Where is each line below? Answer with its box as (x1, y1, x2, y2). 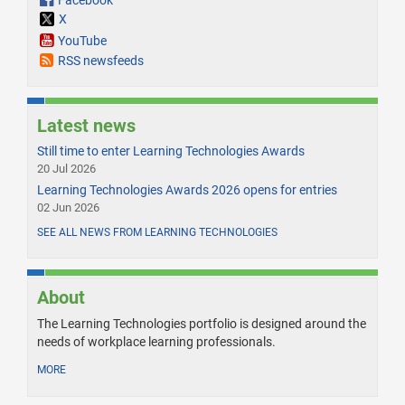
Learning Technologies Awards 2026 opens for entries (37, 182, 337, 197)
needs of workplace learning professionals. (37, 334, 276, 349)
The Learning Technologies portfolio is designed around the (37, 316, 366, 331)
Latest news (37, 114, 136, 137)
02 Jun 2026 (37, 200, 99, 214)
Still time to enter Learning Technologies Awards (37, 143, 305, 158)
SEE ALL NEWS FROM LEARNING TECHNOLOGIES (37, 225, 278, 239)
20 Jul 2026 (37, 161, 96, 175)
